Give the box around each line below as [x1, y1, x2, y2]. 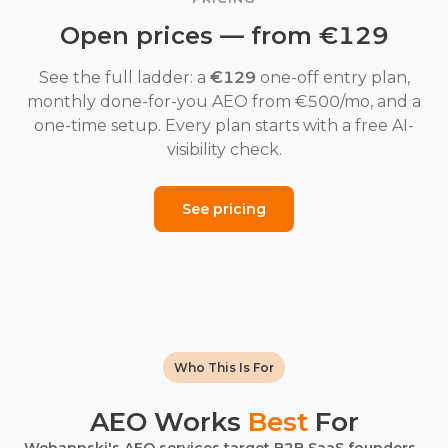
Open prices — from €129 [59, 21, 389, 50]
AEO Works [89, 406, 248, 438]
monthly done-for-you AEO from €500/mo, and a [27, 92, 421, 111]
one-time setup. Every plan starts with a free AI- [34, 116, 414, 135]
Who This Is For [174, 360, 274, 375]
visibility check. [166, 140, 282, 159]
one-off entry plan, [255, 68, 410, 87]
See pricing [182, 200, 266, 218]
